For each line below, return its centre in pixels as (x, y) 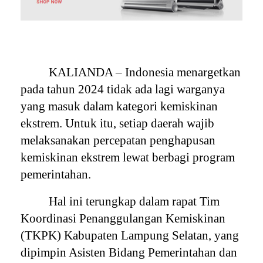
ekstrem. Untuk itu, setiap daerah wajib (118, 123)
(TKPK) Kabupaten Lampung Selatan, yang (130, 235)
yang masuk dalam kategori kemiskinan (119, 106)
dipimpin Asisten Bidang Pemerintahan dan (129, 252)
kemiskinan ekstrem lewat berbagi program (128, 157)
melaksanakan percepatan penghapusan (118, 140)
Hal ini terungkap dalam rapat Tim (134, 201)
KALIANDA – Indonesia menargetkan (145, 72)
